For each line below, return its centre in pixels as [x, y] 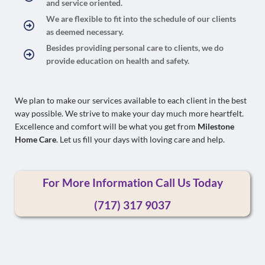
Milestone [216, 127]
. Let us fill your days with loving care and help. [140, 140]
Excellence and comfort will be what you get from [106, 127]
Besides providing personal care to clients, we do [135, 48]
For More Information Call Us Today [132, 183]
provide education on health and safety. [117, 61]
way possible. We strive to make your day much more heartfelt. [129, 114]
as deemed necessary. [85, 32]
